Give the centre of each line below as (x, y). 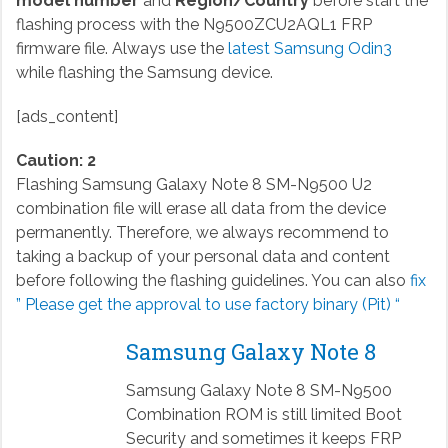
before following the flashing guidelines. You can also (212, 280)
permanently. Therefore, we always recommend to (202, 232)
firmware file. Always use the (121, 48)
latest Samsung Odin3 (309, 48)
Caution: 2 (55, 160)
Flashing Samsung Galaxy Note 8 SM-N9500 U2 (193, 184)
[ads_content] (66, 116)
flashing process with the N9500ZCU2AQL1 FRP (193, 24)
